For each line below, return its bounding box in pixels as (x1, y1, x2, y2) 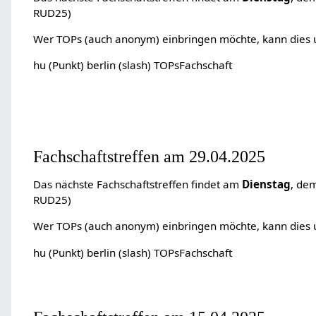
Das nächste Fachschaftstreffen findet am (32, 177, 242, 192)
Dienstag (241, 177, 291, 192)
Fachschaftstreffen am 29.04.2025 (32, 147, 265, 166)
